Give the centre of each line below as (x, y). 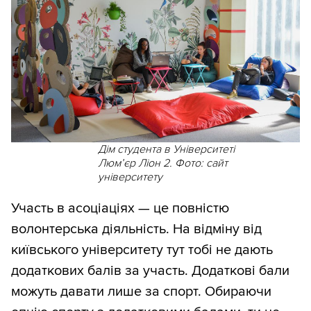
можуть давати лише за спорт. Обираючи (141, 292)
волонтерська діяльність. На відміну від (136, 229)
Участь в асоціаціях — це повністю (120, 209)
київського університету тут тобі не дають (142, 250)
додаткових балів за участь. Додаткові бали (150, 271)
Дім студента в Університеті (166, 150)
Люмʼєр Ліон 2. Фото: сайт (162, 163)
